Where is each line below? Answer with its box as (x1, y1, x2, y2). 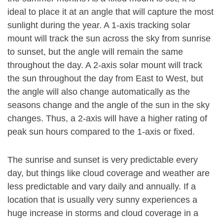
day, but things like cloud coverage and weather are (7, 168, 210, 178)
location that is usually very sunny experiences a (7, 195, 197, 205)
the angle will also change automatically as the (7, 87, 190, 97)
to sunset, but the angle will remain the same (7, 47, 183, 57)
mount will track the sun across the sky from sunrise (7, 34, 211, 43)
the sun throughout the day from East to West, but (7, 74, 203, 83)
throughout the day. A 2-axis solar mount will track (7, 60, 202, 70)
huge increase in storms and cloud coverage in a (7, 208, 198, 218)
